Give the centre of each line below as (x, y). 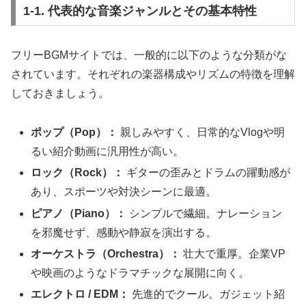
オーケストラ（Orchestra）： (106, 253)
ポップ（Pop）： (74, 133)
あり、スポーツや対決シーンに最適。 (124, 192)
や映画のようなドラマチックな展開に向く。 (140, 273)
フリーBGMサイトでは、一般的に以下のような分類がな (149, 55)
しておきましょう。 (60, 94)
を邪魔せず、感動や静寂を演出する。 (124, 232)
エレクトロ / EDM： (80, 294)
